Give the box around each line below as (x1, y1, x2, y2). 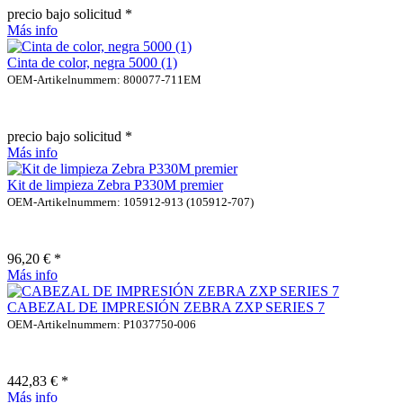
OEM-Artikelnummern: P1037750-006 (7, 317, 196, 331)
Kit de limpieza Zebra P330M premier (7, 176, 223, 193)
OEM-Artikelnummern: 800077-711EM (7, 72, 201, 86)
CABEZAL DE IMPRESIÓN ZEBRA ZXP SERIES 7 (7, 299, 325, 315)
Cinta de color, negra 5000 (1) (7, 54, 177, 70)
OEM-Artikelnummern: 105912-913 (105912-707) (7, 194, 254, 209)
